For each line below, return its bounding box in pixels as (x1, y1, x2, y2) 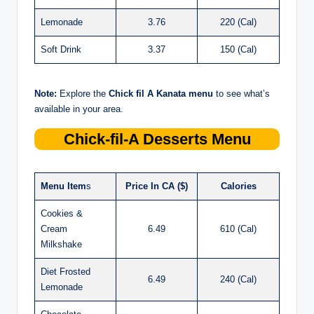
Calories (220, 180, 257, 191)
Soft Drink (41, 43, 81, 55)
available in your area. (34, 103, 123, 114)
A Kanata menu (147, 88, 213, 99)
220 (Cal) (220, 16, 257, 27)
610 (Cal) (220, 223, 257, 234)
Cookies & (41, 207, 83, 219)
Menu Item (41, 180, 86, 191)
